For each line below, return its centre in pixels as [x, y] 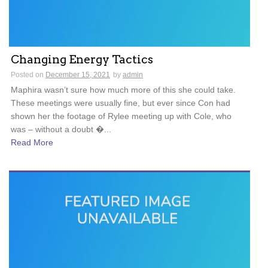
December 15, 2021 [78, 74]
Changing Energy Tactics [82, 59]
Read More [32, 142]
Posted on [28, 74]
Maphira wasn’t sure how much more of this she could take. [123, 89]
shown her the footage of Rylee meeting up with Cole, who [121, 116]
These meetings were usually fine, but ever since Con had [121, 103]
